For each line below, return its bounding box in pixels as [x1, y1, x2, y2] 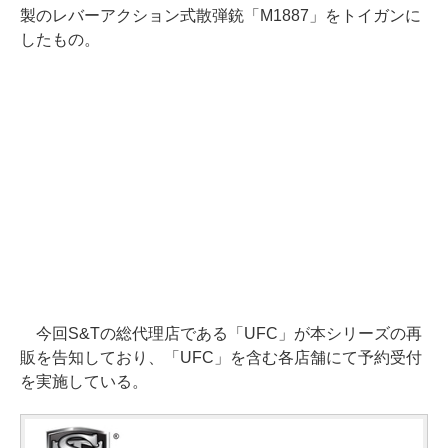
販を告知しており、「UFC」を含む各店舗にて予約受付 [20, 348, 422, 366]
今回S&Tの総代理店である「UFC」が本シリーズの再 [20, 324, 422, 342]
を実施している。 [20, 372, 148, 390]
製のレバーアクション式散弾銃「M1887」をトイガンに [20, 6, 421, 24]
